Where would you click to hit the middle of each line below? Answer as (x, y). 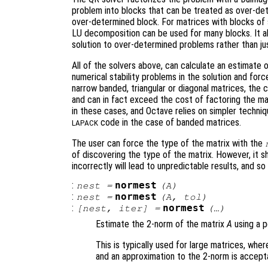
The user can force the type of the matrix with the (168, 143)
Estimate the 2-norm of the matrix (161, 224)
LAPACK (85, 123)
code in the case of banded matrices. (170, 122)
